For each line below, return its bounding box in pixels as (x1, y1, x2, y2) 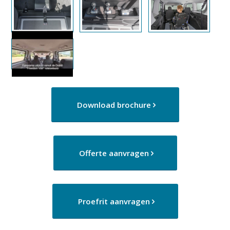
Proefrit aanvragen (78, 196, 150, 207)
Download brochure (76, 100, 151, 110)
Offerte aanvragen (79, 148, 149, 159)
